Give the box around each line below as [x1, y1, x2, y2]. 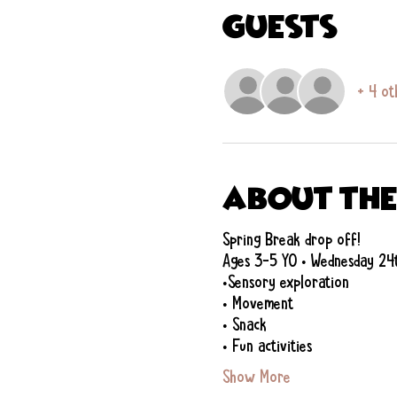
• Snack [222, 313, 267, 337]
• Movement [222, 292, 293, 315]
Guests [222, 4, 338, 49]
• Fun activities [222, 334, 312, 358]
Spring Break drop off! [222, 228, 360, 252]
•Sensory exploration [222, 270, 349, 294]
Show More [222, 365, 291, 389]
